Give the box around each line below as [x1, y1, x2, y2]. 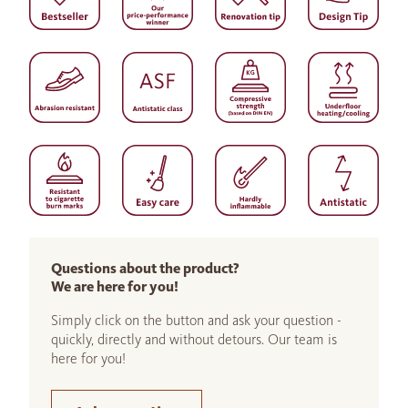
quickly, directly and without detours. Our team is [51, 331, 337, 349]
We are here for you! [51, 278, 178, 296]
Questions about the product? [51, 260, 240, 278]
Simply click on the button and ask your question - [51, 311, 342, 330]
